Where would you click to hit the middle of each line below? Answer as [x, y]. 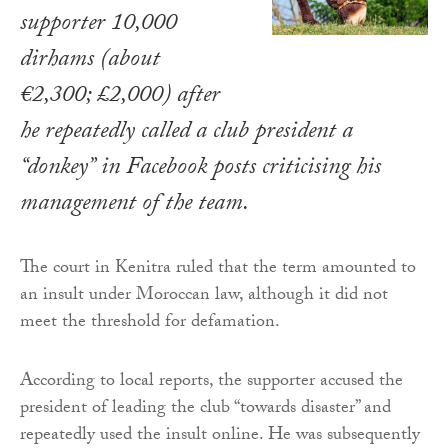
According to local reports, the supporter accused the [211, 382]
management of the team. [134, 205]
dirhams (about [90, 61]
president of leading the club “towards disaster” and [205, 409]
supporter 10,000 [98, 25]
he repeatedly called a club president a [186, 133]
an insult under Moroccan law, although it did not [204, 296]
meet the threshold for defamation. [150, 323]
